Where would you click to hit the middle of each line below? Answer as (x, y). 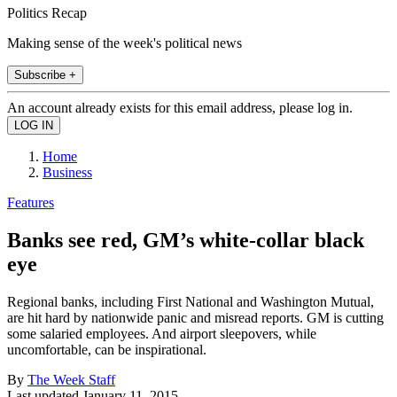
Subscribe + (45, 74)
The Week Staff (71, 379)
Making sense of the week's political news (125, 43)
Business (67, 172)
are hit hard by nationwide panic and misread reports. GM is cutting (195, 317)
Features (31, 202)
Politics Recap (47, 12)
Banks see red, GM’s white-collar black (186, 240)
